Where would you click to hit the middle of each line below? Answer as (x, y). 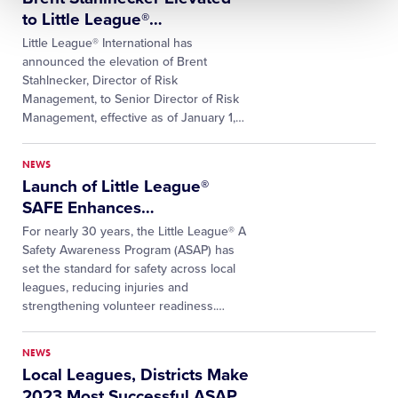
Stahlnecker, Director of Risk (100, 80)
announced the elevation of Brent (115, 62)
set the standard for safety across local (129, 269)
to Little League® (86, 20)
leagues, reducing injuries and (105, 287)
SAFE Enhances (82, 208)
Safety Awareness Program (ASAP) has (128, 250)
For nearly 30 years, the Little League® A (134, 231)
